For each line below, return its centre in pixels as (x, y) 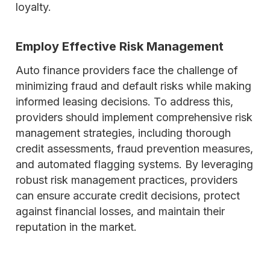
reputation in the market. (76, 227)
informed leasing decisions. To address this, (124, 102)
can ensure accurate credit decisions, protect (128, 196)
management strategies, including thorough (123, 133)
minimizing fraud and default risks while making (133, 86)
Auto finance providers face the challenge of (127, 70)
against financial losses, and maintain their (120, 211)
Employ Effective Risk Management (120, 46)
